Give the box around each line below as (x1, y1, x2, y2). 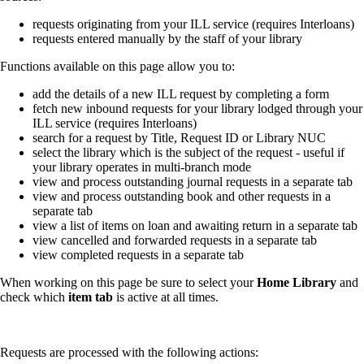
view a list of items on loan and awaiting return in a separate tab (32, 218, 357, 232)
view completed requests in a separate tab (32, 247, 244, 262)
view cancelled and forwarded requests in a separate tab (32, 232, 317, 247)
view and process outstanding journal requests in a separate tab (32, 174, 353, 188)
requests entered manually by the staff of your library (32, 31, 302, 45)
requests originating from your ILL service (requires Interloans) (32, 16, 354, 31)
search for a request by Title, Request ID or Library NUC (32, 130, 326, 145)
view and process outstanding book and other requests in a (32, 188, 331, 203)
